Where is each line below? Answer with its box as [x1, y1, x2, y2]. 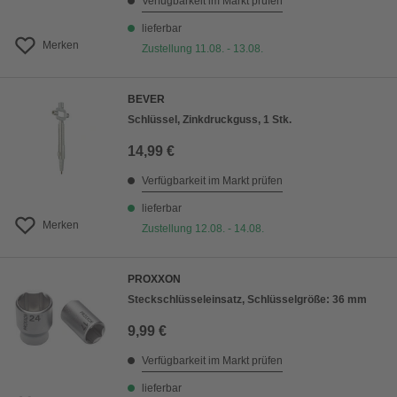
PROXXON [128, 273, 181, 286]
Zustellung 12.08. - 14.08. [142, 222, 264, 236]
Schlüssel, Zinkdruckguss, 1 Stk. [128, 113, 292, 127]
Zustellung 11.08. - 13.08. [142, 43, 263, 56]
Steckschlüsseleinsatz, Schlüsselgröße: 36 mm [128, 293, 367, 307]
